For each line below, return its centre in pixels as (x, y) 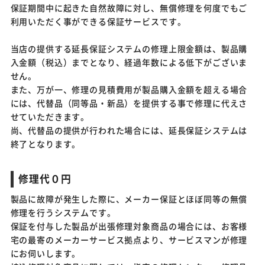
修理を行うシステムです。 (63, 213)
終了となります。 (46, 144)
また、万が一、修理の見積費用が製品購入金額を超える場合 (129, 90)
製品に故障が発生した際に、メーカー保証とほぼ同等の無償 (129, 199)
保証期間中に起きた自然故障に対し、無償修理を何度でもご (129, 8)
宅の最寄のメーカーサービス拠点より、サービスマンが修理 (129, 240)
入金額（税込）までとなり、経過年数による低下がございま (129, 62)
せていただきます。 (50, 117)
